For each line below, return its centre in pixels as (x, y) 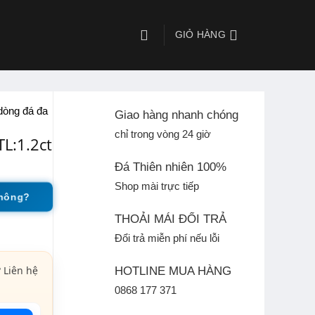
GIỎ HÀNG (200, 35)
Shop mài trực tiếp (157, 186)
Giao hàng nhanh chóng (177, 115)
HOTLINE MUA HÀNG (173, 271)
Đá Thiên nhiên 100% (171, 167)
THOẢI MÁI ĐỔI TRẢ (171, 219)
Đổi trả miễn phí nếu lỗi (167, 238)
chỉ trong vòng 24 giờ (163, 134)
